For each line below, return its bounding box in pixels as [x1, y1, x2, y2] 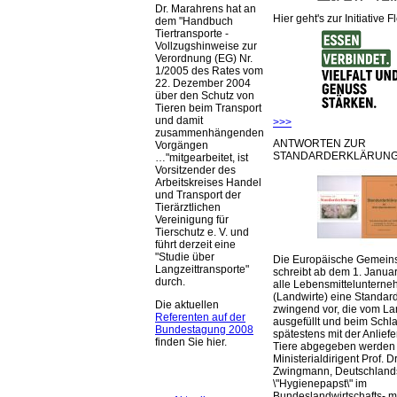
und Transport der [155, 189, 241, 202]
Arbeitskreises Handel [155, 176, 261, 190]
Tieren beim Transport [155, 102, 261, 115]
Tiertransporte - [155, 27, 229, 41]
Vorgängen [155, 139, 208, 152]
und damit [155, 114, 203, 128]
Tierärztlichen [155, 201, 221, 214]
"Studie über [155, 251, 214, 264]
